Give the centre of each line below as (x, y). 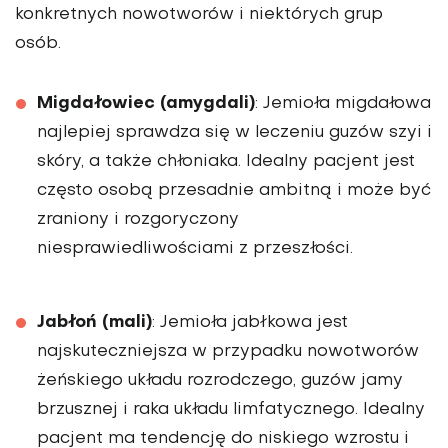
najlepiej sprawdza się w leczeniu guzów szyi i (234, 132)
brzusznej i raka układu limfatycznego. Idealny (231, 409)
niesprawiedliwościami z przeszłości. (195, 248)
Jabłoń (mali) (94, 322)
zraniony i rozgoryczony (138, 219)
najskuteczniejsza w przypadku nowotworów (228, 351)
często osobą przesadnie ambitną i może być (234, 190)
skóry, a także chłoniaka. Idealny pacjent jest (226, 161)
